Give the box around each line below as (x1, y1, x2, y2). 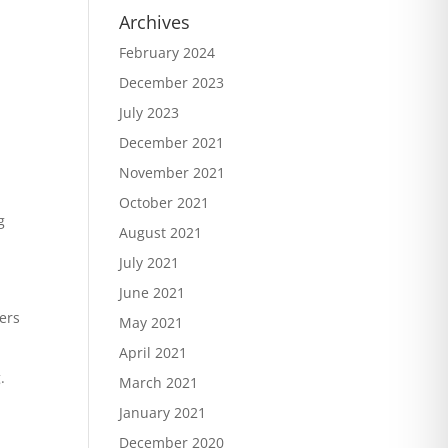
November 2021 (119, 163, 226, 182)
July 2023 (119, 103, 180, 122)
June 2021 (119, 283, 186, 302)
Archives (119, 10, 191, 34)
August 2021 (119, 223, 203, 242)
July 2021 (119, 253, 180, 272)
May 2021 (119, 313, 184, 332)
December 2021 (119, 133, 225, 152)
